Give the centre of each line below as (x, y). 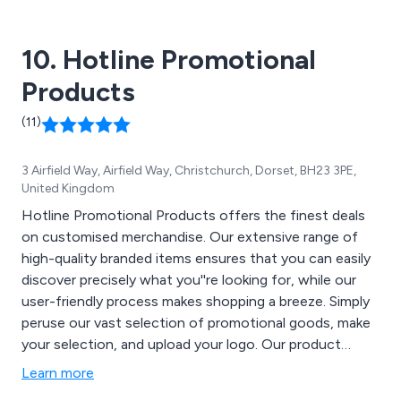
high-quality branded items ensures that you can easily (196, 259)
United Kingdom (68, 189)
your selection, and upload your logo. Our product (181, 345)
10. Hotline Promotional (169, 60)
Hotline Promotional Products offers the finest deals (193, 216)
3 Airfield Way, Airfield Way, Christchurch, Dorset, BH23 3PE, (189, 171)
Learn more (58, 373)
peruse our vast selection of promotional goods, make (196, 323)
